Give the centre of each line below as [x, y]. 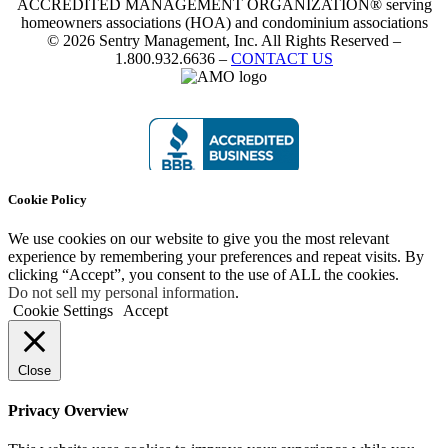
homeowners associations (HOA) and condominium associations [224, 22]
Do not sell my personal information [121, 292]
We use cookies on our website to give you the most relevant [198, 238]
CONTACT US [282, 58]
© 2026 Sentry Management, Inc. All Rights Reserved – [224, 40]
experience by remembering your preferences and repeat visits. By [216, 256]
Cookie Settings [63, 310]
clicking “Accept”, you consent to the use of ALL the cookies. [203, 274]
